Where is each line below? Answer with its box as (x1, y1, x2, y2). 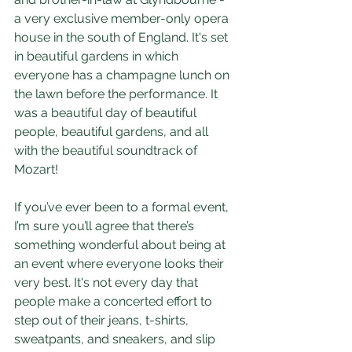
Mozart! (14, 162, 61, 177)
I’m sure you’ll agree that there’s (14, 218, 197, 233)
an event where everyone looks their (14, 256, 227, 271)
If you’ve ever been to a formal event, (14, 200, 232, 214)
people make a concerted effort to (14, 294, 215, 309)
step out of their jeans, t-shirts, (14, 313, 192, 328)
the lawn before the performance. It (14, 86, 221, 101)
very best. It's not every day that (14, 275, 201, 290)
